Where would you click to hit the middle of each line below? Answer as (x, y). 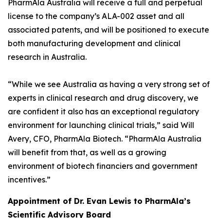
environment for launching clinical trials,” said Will (101, 125)
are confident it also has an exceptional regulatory (103, 111)
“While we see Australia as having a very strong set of (109, 84)
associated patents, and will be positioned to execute (109, 30)
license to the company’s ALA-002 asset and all (96, 16)
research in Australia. (47, 57)
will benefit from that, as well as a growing (87, 152)
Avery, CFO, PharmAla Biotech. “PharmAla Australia (105, 139)
